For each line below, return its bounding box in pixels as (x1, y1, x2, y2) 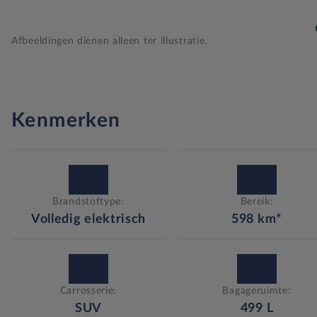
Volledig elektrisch (30, 212, 146, 226)
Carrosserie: (59, 285, 117, 296)
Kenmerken (11, 110, 121, 130)
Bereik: (240, 196, 274, 207)
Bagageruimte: (222, 285, 292, 296)
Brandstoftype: (52, 196, 125, 207)
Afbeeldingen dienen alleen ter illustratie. (11, 35, 208, 46)
